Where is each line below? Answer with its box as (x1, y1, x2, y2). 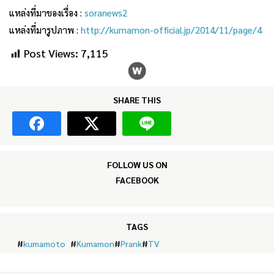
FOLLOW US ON (106, 159, 168, 171)
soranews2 (84, 7, 127, 19)
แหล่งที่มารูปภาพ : (9, 24, 81, 36)
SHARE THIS (113, 94, 161, 106)
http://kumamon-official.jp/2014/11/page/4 (81, 24, 262, 36)
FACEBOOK (115, 174, 159, 186)
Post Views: (24, 46, 78, 61)
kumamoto (23, 238, 65, 250)
